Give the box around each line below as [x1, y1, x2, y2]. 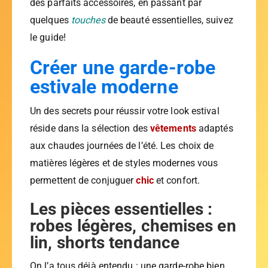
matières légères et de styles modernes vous [30, 157, 218, 169]
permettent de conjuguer [30, 175, 136, 187]
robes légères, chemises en [30, 216, 236, 236]
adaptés [196, 123, 233, 135]
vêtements [150, 123, 196, 135]
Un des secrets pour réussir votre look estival [30, 105, 220, 117]
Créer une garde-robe [30, 56, 216, 80]
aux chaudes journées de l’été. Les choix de [30, 140, 214, 152]
